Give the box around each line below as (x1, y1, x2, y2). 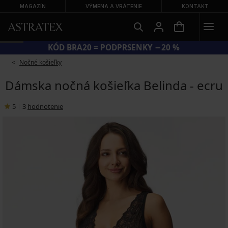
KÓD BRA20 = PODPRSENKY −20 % (48, 42, 180, 53)
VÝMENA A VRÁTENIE (85, 3, 142, 9)
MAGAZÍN (19, 3, 46, 9)
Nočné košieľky (19, 58, 62, 67)
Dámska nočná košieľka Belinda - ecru (5, 77, 223, 94)
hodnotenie (27, 102, 63, 111)
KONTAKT (181, 3, 209, 9)
